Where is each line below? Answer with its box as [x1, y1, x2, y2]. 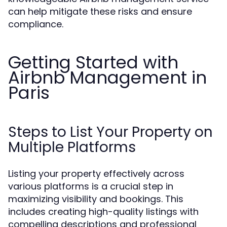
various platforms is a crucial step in [8, 180, 173, 193]
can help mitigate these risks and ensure [8, 5, 192, 18]
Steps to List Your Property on [8, 122, 213, 142]
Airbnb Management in [8, 65, 207, 90]
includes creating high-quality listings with [8, 205, 199, 218]
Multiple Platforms [8, 137, 136, 157]
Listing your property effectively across [8, 167, 184, 180]
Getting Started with [8, 50, 178, 74]
